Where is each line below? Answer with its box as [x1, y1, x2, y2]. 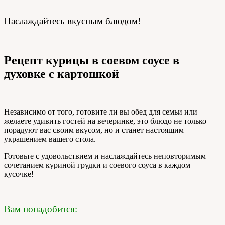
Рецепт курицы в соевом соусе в [4, 53, 179, 67]
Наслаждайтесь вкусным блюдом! [4, 15, 141, 26]
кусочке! [4, 170, 34, 179]
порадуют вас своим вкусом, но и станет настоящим [4, 126, 184, 135]
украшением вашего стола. [4, 135, 96, 144]
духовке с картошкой [4, 67, 119, 80]
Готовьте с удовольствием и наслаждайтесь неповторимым [4, 152, 206, 161]
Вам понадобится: [4, 204, 77, 215]
